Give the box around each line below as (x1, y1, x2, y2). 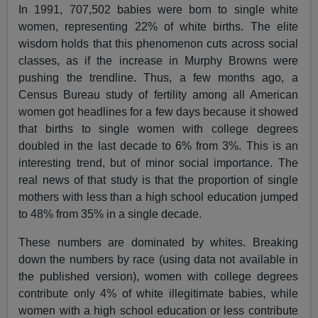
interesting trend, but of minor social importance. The (18, 157, 298, 170)
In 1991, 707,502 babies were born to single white (18, 4, 298, 16)
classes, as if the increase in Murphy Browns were (18, 55, 298, 67)
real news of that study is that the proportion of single (18, 174, 298, 187)
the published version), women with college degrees (18, 270, 298, 283)
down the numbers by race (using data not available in (18, 253, 298, 266)
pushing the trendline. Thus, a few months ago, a (18, 72, 298, 84)
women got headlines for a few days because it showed (18, 106, 298, 119)
